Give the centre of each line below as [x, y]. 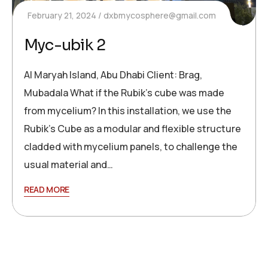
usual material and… [68, 164]
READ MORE [47, 189]
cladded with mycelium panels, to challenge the [131, 146]
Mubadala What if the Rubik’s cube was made [124, 92]
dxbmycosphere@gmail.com [160, 15]
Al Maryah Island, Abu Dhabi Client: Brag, [113, 74]
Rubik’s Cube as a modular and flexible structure [133, 128]
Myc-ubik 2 [65, 45]
